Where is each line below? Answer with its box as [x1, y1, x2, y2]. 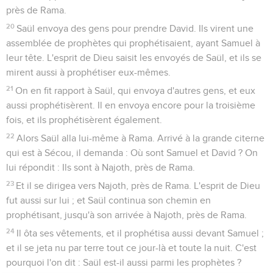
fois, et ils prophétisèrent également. [6, 115, 162, 125]
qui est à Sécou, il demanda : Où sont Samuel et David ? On [6, 147, 258, 158]
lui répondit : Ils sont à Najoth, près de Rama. [6, 162, 195, 172]
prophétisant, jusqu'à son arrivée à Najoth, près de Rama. [6, 210, 247, 220]
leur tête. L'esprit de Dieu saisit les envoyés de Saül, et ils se [6, 52, 261, 63]
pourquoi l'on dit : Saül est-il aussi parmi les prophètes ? [6, 257, 241, 268]
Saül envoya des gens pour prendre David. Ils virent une [16, 23, 254, 34]
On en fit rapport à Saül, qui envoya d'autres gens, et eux [15, 85, 256, 96]
